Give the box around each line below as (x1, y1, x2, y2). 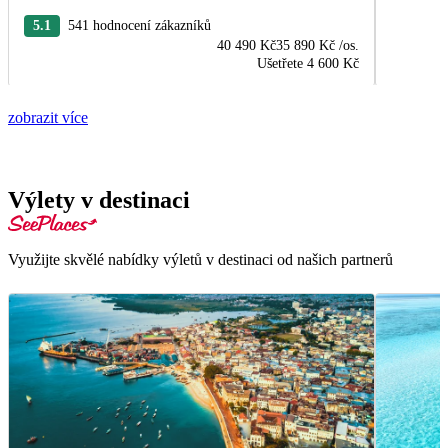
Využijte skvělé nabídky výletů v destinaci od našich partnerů (8, 251, 393, 269)
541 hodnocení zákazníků (68, 18, 211, 34)
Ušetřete (257, 56, 304, 72)
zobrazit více (8, 109, 88, 127)
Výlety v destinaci (8, 187, 190, 214)
